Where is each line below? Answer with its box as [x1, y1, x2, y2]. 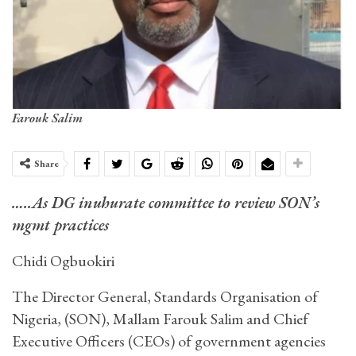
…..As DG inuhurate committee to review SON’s [12, 192, 319, 213]
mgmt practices [12, 214, 109, 235]
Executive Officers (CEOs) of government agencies [12, 330, 326, 351]
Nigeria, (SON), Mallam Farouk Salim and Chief [12, 308, 308, 329]
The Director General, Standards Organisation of [12, 285, 318, 307]
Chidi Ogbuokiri [12, 250, 114, 271]
